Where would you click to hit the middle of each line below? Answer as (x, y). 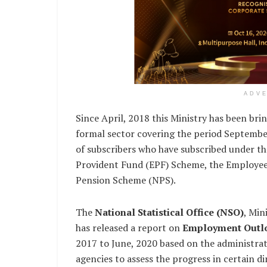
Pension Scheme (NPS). (126, 180)
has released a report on (129, 227)
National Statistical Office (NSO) (168, 212)
